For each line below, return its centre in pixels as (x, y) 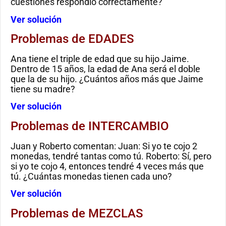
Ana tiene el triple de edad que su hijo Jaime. (100, 59)
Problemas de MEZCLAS (77, 213)
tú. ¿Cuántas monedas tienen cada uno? (91, 176)
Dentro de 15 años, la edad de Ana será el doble (105, 69)
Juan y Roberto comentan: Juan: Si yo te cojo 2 (104, 146)
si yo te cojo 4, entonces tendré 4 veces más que (107, 166)
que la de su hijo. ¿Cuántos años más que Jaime (107, 79)
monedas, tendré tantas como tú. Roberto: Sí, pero (111, 156)
